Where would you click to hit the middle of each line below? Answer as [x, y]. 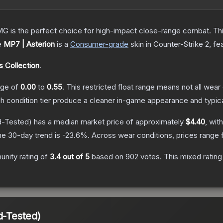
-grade [117, 44]
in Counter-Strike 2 [176, 44]
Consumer [88, 44]
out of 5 [75, 157]
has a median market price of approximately [109, 122]
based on [108, 157]
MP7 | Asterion [29, 44]
